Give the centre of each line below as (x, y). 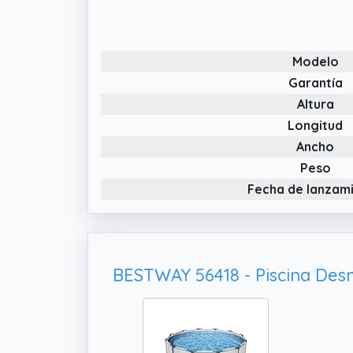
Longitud (315, 125)
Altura (315, 104)
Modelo (315, 61)
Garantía (315, 82)
